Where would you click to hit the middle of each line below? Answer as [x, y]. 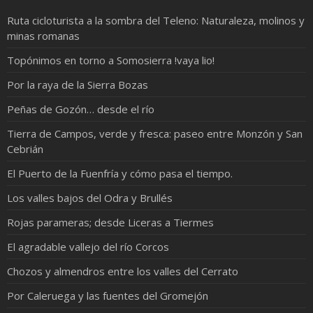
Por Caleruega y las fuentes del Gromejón [108, 295]
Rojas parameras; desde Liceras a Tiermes [110, 222]
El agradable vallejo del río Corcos [88, 246]
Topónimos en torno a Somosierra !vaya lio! [111, 60]
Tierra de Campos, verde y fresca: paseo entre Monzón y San [155, 133]
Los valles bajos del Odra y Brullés [90, 197]
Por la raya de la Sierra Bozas [78, 84]
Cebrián [25, 148]
